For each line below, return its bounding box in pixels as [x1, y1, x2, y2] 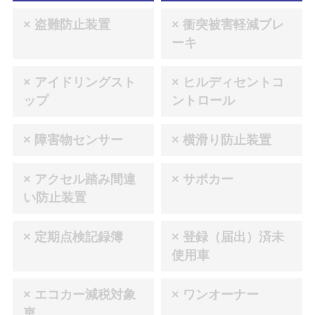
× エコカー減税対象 [22, 288, 136, 302]
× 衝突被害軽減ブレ [172, 18, 284, 32]
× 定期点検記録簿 [22, 230, 123, 245]
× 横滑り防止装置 [172, 133, 271, 148]
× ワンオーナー [172, 288, 259, 302]
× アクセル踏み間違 [22, 172, 136, 187]
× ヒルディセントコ [172, 75, 284, 90]
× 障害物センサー [22, 133, 123, 148]
